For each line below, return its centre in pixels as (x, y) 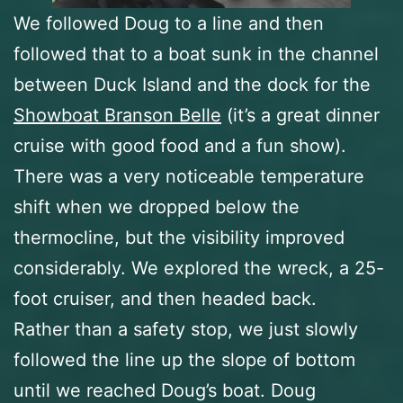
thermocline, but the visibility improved (179, 238)
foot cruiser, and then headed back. (165, 299)
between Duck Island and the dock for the (192, 85)
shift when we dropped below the (157, 207)
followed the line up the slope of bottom (184, 360)
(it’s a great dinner (300, 116)
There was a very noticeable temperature (189, 177)
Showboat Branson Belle (117, 116)
